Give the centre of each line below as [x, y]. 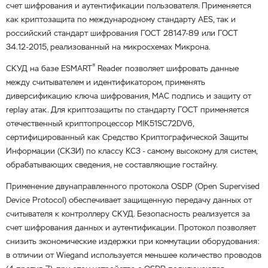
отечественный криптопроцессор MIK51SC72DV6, [100, 124]
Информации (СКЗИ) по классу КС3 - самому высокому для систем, [132, 151]
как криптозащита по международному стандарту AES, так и [121, 19]
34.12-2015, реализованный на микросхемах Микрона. [108, 47]
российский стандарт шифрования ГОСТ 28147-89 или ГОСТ [122, 33]
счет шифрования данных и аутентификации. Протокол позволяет [131, 228]
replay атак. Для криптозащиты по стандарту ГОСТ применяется [127, 110]
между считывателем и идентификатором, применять [106, 82]
